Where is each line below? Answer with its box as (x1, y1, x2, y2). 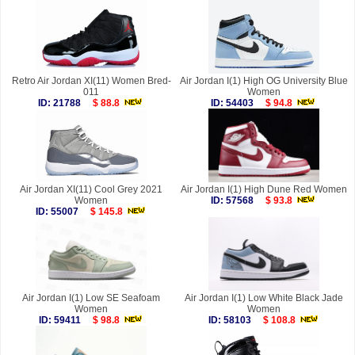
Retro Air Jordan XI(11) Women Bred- (11, 75, 171, 87)
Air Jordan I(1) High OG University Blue (180, 75, 348, 87)
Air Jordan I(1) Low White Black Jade (185, 292, 343, 304)
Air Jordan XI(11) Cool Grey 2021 (20, 184, 162, 196)
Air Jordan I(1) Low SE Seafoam (22, 292, 160, 304)
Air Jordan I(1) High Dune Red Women (181, 184, 347, 196)
